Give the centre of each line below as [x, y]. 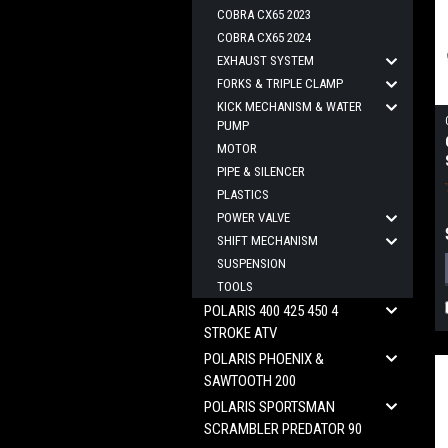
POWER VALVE [253, 217]
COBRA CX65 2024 [264, 37]
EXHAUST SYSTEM [265, 60]
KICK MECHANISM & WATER [289, 106]
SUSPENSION [251, 263]
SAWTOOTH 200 [250, 381]
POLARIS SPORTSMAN [269, 407]
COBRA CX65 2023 [264, 14]
